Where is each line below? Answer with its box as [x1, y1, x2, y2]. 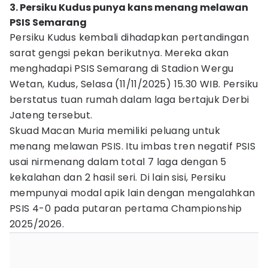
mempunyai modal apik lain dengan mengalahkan [10, 186, 255, 200]
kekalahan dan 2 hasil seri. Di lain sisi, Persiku [10, 170, 226, 184]
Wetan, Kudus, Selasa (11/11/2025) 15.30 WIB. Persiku [10, 77, 258, 91]
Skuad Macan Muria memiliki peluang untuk [10, 124, 220, 138]
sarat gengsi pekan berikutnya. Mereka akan [10, 46, 229, 60]
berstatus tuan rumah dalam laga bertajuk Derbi [10, 93, 249, 106]
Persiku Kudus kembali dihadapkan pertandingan [10, 31, 249, 44]
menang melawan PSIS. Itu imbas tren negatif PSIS [10, 139, 256, 153]
